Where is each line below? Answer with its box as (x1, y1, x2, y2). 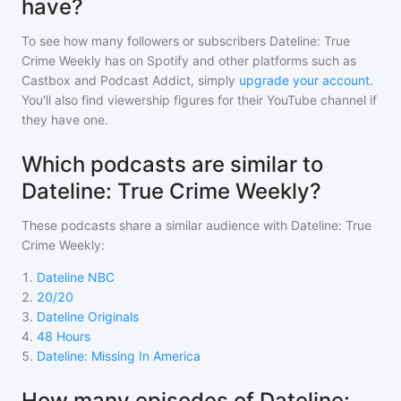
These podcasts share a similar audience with (21, 218, 291, 233)
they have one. (21, 112, 108, 127)
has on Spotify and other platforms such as (101, 53, 356, 68)
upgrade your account (239, 73, 370, 88)
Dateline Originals (37, 309, 139, 324)
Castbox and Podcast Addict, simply (21, 73, 235, 88)
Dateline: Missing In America (37, 348, 200, 363)
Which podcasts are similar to (21, 151, 323, 177)
